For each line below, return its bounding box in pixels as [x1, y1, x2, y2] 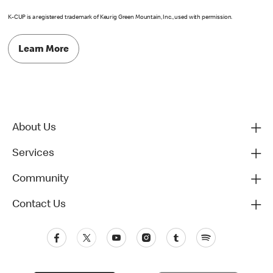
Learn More [18, 44, 69, 55]
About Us [12, 122, 56, 134]
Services [12, 148, 54, 160]
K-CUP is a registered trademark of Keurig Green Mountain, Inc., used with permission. [8, 15, 233, 21]
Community [12, 174, 69, 185]
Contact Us [12, 199, 66, 211]
